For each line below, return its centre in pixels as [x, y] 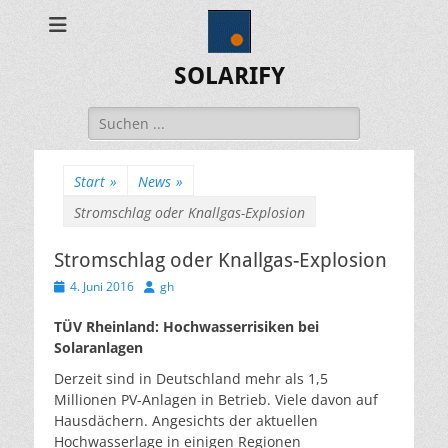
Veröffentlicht [90, 285]
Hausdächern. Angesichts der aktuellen [186, 420]
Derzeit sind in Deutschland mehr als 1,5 [191, 378]
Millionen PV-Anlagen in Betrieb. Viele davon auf [216, 399]
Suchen [112, 116]
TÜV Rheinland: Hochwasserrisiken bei [186, 326]
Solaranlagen [98, 347]
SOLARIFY [229, 76]
